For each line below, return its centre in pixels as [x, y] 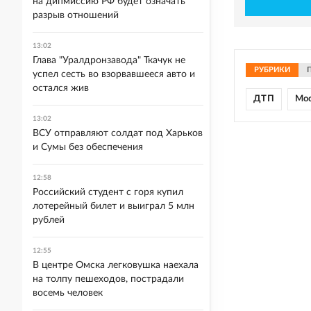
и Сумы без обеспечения [88, 147]
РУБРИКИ [272, 70]
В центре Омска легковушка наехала [116, 265]
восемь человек [68, 293]
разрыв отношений [76, 15]
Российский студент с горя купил [108, 192]
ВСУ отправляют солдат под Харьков [118, 133]
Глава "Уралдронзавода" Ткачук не [109, 60]
